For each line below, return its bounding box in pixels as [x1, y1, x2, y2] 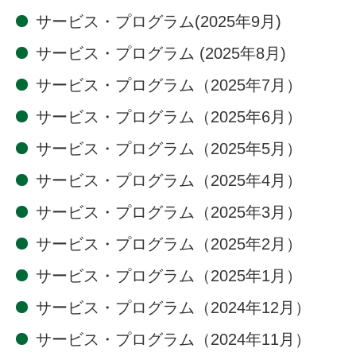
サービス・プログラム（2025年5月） [36, 139, 302, 157]
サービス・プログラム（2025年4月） [36, 171, 302, 189]
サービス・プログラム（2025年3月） [36, 203, 302, 221]
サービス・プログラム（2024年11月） [36, 330, 311, 348]
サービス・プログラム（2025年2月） [36, 234, 302, 253]
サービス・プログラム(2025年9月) [36, 12, 281, 30]
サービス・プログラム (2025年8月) [36, 44, 286, 62]
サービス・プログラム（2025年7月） [36, 75, 302, 94]
